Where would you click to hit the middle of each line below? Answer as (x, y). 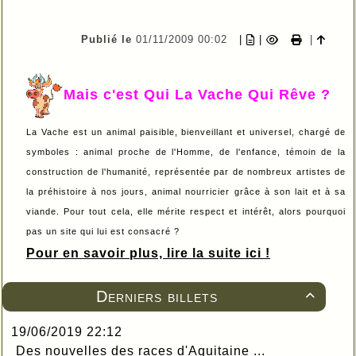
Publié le (108, 39)
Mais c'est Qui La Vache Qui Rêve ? (197, 94)
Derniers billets (157, 296)
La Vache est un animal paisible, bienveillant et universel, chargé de (186, 132)
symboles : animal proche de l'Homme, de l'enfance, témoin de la (186, 151)
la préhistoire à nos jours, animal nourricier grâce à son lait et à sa (186, 191)
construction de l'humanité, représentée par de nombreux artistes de (186, 171)
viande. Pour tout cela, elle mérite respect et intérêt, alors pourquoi (186, 211)
